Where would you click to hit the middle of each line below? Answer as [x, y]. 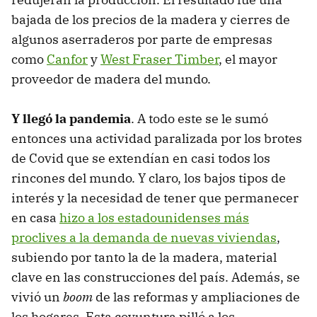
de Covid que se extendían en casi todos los [141, 158]
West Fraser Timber [160, 59]
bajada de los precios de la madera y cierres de [151, 20]
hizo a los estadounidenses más [154, 218]
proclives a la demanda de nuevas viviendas [144, 238]
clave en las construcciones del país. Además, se [156, 277]
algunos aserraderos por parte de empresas [142, 40]
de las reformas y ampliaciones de [196, 297]
